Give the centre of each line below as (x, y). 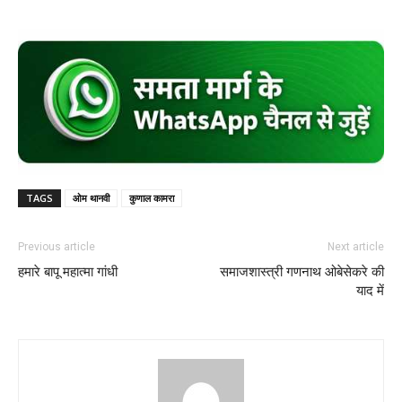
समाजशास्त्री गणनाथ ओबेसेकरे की (302, 271)
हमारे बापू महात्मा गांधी (68, 271)
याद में (370, 290)
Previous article (57, 246)
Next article (356, 246)
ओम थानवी (91, 197)
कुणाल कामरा (152, 197)
